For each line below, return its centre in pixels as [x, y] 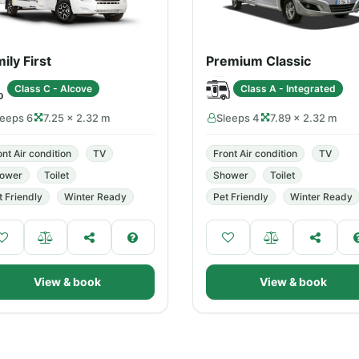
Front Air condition [255, 153]
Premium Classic [258, 61]
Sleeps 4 [238, 118]
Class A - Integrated [288, 88]
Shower [231, 175]
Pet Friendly [241, 197]
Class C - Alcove [53, 88]
